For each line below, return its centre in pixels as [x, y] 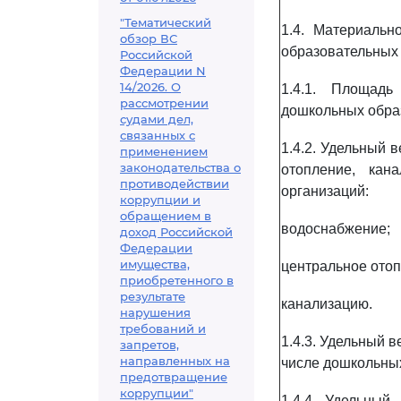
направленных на [175, 361]
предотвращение [174, 377]
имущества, [155, 264]
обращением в [166, 216]
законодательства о [180, 167]
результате [153, 296]
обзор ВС [149, 38]
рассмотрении [164, 103]
